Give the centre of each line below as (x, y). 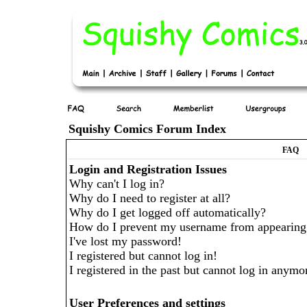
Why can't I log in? (117, 184)
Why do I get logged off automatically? (168, 212)
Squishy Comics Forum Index (147, 129)
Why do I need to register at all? (150, 198)
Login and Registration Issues (148, 169)
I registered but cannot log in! (143, 256)
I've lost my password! (125, 241)
